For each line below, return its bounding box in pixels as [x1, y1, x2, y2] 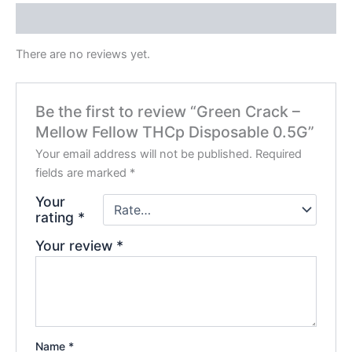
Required [255, 146, 302, 161]
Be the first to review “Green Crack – [35, 101, 301, 121]
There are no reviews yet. [16, 47, 150, 62]
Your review [35, 236, 117, 254]
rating [35, 208, 79, 225]
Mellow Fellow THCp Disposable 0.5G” [35, 122, 315, 141]
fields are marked [35, 165, 130, 180]
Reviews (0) [16, 11, 83, 26]
